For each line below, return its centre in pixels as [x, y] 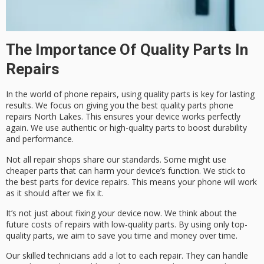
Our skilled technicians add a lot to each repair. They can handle [127, 256]
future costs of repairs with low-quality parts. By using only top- [127, 225]
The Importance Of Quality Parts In [127, 50]
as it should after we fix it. [55, 193]
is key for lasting [222, 94]
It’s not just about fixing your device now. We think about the [121, 213]
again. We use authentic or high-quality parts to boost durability [126, 128]
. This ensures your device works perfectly [161, 117]
